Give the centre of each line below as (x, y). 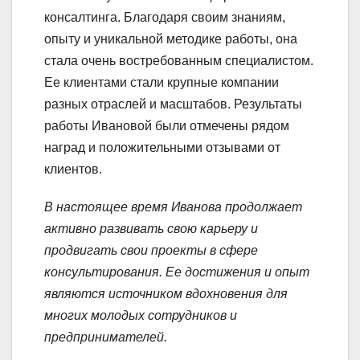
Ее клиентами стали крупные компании (162, 82)
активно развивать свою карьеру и (151, 228)
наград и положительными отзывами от (162, 147)
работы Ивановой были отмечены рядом (167, 125)
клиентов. (73, 169)
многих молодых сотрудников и (141, 315)
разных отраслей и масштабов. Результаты (173, 104)
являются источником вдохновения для (166, 293)
